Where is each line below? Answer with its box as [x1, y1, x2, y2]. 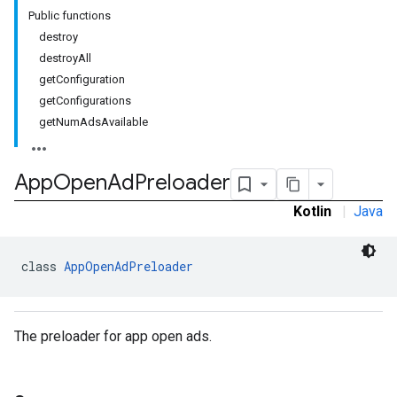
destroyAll [39, 51, 91, 65]
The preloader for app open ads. [14, 328, 212, 345]
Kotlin [293, 203, 331, 220]
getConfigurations [39, 94, 131, 107]
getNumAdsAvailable [39, 115, 148, 128]
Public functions [28, 9, 111, 22]
